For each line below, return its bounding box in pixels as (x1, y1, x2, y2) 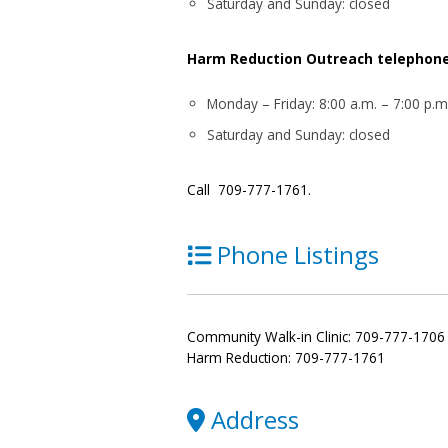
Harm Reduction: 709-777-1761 (187, 347, 385, 367)
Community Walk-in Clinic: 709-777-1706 (187, 326, 446, 346)
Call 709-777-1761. (187, 180, 312, 200)
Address (211, 403, 299, 437)
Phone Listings (217, 238, 379, 272)
